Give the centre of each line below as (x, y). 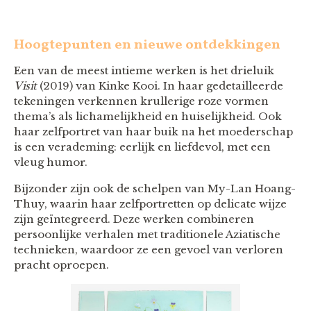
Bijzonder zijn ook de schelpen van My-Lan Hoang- (155, 189)
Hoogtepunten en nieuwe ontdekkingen (147, 45)
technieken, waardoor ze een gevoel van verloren (149, 250)
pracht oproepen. (61, 265)
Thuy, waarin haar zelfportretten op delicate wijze (150, 204)
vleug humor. (51, 162)
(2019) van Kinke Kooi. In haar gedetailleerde (160, 86)
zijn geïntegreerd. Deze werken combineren (134, 219)
